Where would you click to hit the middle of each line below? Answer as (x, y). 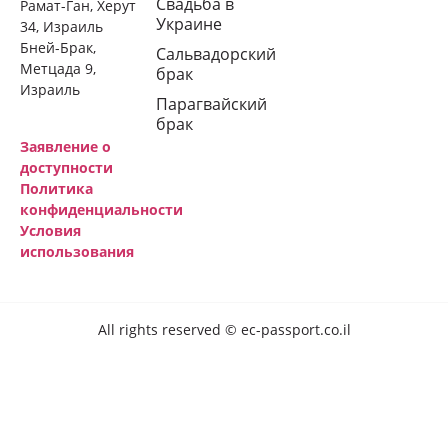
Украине (189, 23)
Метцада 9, (58, 69)
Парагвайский (211, 103)
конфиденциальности (101, 209)
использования (77, 251)
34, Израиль (61, 27)
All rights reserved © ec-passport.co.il (224, 329)
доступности (66, 167)
